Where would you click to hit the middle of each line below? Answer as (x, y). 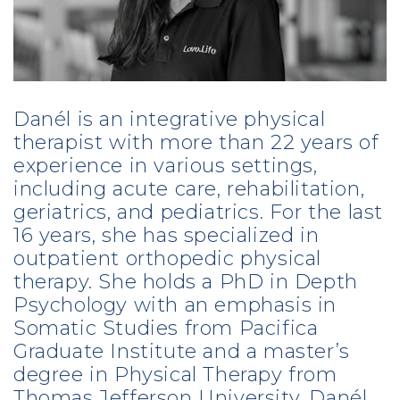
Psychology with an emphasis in (175, 305)
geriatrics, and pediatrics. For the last (198, 212)
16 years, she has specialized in (167, 236)
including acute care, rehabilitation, (189, 189)
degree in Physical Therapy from (175, 375)
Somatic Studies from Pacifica (166, 329)
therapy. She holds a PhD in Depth (186, 282)
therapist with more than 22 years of (196, 143)
